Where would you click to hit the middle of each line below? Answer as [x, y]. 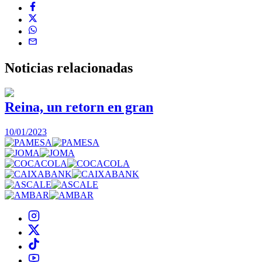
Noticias [31, 68]
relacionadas [95, 68]
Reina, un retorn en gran [79, 107]
